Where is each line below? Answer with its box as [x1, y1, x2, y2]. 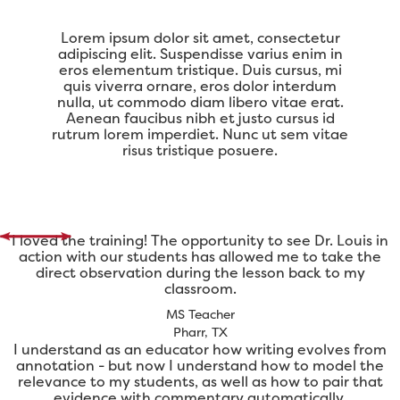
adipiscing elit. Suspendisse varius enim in [57, 44, 343, 64]
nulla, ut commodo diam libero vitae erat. [56, 92, 344, 112]
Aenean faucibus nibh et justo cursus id [65, 108, 335, 129]
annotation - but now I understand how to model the [16, 355, 384, 376]
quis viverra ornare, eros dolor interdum [63, 76, 337, 96]
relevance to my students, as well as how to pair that [17, 371, 383, 392]
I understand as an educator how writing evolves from [13, 339, 387, 360]
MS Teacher [165, 305, 235, 323]
